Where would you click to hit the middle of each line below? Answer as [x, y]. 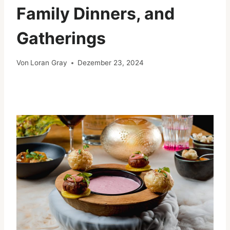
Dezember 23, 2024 [111, 63]
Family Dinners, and [95, 13]
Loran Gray [49, 63]
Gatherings [61, 38]
